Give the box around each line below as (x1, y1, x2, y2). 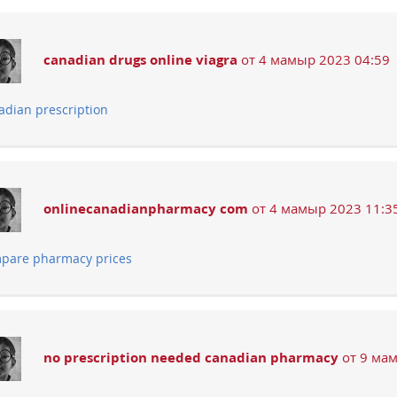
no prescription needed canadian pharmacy (43, 348, 339, 367)
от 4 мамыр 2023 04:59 (237, 51, 390, 69)
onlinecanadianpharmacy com (43, 199, 248, 218)
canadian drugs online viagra (43, 51, 237, 69)
